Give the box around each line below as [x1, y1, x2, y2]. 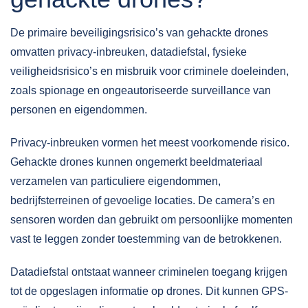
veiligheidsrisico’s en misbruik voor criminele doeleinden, [10, 65, 289, 77]
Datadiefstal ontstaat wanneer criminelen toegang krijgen [10, 266, 287, 278]
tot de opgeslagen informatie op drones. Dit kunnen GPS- [10, 285, 288, 297]
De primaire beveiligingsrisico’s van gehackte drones [10, 27, 268, 38]
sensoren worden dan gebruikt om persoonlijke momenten [10, 214, 293, 225]
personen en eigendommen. [10, 104, 147, 115]
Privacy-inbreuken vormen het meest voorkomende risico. [10, 137, 289, 148]
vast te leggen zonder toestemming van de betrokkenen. [10, 233, 282, 245]
